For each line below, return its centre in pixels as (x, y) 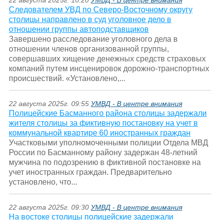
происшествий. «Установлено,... (67, 79)
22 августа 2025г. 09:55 (50, 104)
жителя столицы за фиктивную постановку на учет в (103, 123)
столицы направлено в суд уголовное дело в (90, 20)
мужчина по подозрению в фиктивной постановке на (105, 163)
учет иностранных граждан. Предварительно (90, 172)
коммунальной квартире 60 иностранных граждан (99, 133)
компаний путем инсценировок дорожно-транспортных (109, 69)
